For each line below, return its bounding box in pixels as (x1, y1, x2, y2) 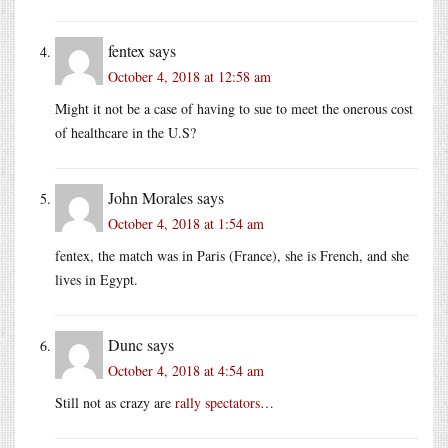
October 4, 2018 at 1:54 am (108, 213, 264, 233)
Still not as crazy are (55, 392, 175, 412)
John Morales (108, 186, 193, 208)
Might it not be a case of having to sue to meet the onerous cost (55, 98, 413, 118)
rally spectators (175, 392, 260, 412)
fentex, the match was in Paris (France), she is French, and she (55, 245, 409, 265)
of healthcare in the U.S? (55, 122, 196, 142)
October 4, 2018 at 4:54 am (108, 360, 264, 380)
